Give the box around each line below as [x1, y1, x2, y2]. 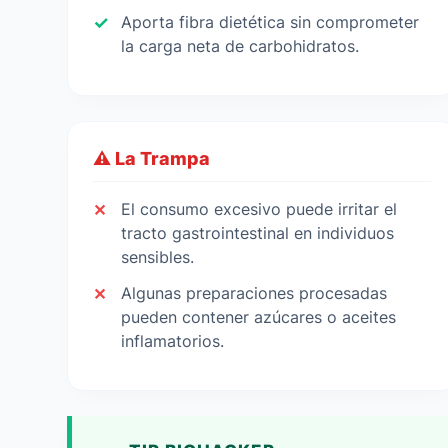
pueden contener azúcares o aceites [121, 307, 397, 327]
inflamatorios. [121, 331, 225, 351]
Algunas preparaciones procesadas [121, 283, 388, 303]
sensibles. [121, 247, 195, 267]
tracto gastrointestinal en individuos [121, 223, 395, 243]
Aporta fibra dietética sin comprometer [121, 12, 420, 32]
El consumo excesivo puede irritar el [121, 199, 398, 219]
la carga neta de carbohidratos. [121, 36, 360, 56]
